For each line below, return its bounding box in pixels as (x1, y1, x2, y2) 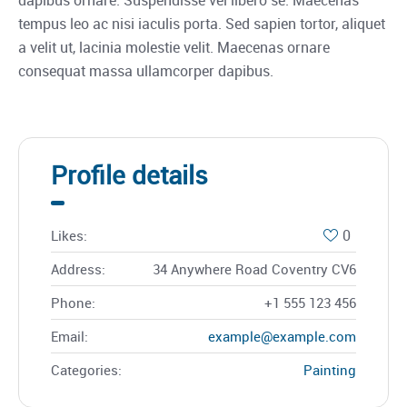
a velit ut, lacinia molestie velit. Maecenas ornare (17, 36, 330, 57)
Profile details (51, 156, 208, 192)
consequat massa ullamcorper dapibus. (17, 60, 273, 81)
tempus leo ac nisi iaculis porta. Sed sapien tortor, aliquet (17, 13, 385, 34)
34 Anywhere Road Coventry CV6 (153, 259, 356, 278)
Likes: (51, 225, 87, 244)
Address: (51, 259, 105, 278)
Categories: (51, 360, 122, 379)
